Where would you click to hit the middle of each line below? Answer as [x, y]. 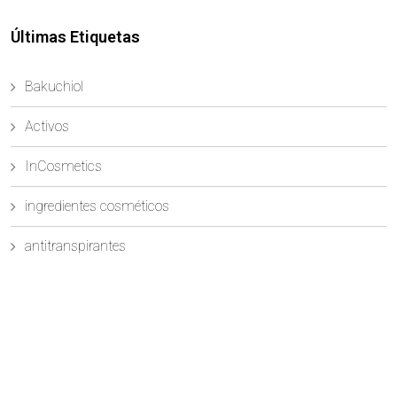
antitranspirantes [75, 246]
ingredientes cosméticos [97, 206]
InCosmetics [63, 166]
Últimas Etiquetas [75, 37]
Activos [47, 126]
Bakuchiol [54, 86]
